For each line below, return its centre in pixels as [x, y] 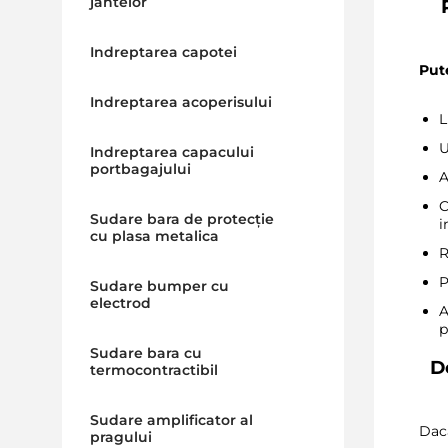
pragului [120, 437]
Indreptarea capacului [171, 152]
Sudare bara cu [145, 353]
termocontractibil [153, 370]
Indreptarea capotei [163, 52]
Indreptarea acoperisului [180, 102]
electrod [120, 303]
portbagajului [140, 169]
